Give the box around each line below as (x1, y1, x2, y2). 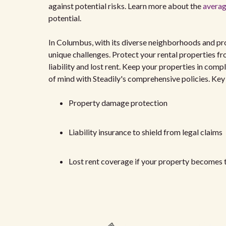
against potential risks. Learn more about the (48, 1, 203, 11)
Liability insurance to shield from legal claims (69, 127, 222, 137)
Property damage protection (69, 98, 167, 108)
